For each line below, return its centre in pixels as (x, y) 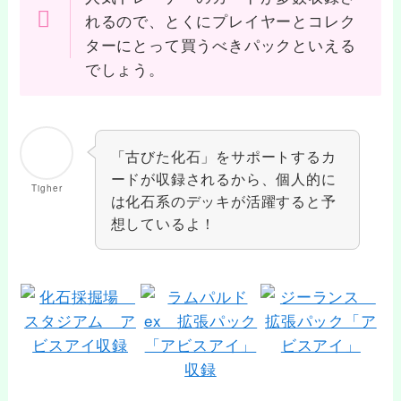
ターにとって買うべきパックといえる (220, 44)
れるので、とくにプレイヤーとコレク (220, 20)
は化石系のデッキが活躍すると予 (223, 201)
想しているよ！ (163, 223)
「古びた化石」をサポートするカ (223, 156)
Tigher (47, 188)
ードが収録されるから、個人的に (223, 179)
